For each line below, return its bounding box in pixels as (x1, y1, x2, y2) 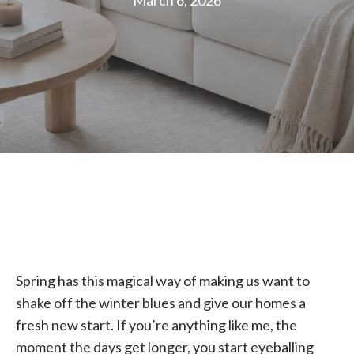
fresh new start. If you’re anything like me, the (16, 316, 297, 333)
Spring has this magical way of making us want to (16, 272, 310, 289)
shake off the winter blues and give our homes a (16, 294, 306, 311)
